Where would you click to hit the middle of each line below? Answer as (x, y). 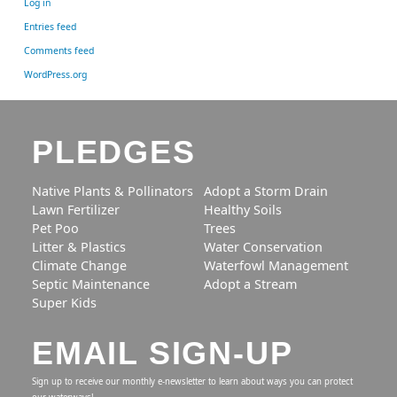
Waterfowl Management (276, 266)
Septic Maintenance (91, 284)
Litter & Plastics (79, 247)
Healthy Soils (243, 210)
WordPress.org (55, 74)
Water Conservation (263, 247)
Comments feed (59, 50)
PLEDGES (114, 152)
